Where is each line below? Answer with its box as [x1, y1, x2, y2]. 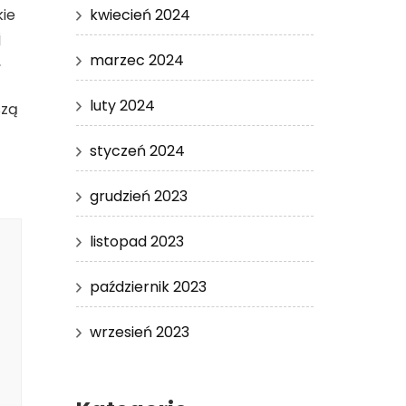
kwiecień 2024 [89, 4, 190, 25]
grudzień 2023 [89, 185, 188, 207]
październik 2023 [89, 275, 207, 297]
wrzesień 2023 [89, 321, 189, 343]
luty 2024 [89, 94, 155, 116]
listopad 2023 [89, 230, 184, 252]
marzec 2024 [89, 49, 184, 71]
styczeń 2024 [89, 140, 185, 161]
